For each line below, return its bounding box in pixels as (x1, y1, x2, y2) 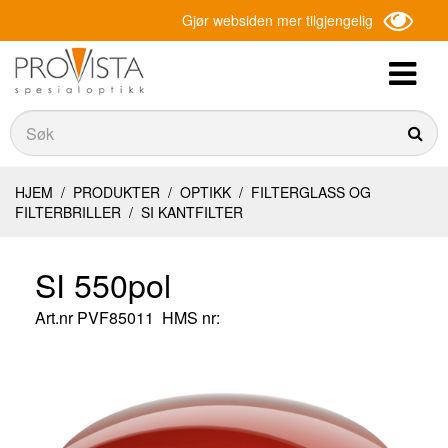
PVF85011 (77, 306, 154, 329)
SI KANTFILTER (137, 202, 243, 222)
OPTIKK (176, 182, 235, 202)
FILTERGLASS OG (247, 182, 371, 202)
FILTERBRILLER (15, 202, 125, 222)
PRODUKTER (69, 182, 164, 202)
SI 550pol (35, 261, 171, 307)
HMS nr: (162, 306, 220, 329)
